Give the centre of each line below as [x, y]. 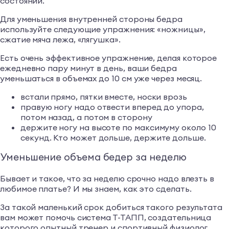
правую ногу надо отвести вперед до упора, [112, 107]
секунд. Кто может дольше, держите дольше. [113, 138]
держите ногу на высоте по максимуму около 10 [118, 128]
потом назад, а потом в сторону [86, 117]
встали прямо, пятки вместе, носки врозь [104, 97]
